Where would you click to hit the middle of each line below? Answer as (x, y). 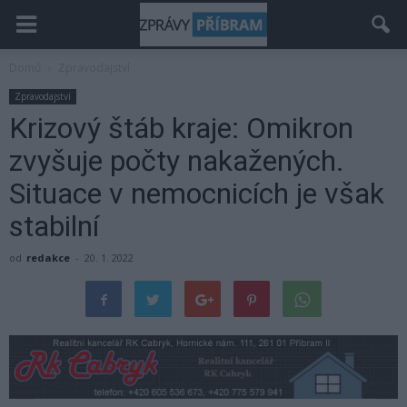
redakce (48, 258)
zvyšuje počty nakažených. (177, 161)
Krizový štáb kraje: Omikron (181, 128)
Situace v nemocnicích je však (197, 194)
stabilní (54, 226)
